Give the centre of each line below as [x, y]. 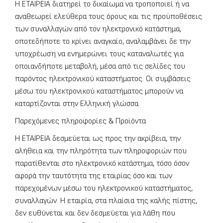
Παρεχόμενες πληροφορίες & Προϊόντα [80, 121]
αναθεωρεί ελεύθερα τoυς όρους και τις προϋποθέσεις [109, 17]
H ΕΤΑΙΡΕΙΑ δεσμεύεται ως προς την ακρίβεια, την [98, 139]
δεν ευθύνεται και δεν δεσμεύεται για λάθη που [95, 214]
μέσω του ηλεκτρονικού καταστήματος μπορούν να [99, 92]
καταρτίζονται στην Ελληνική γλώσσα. [77, 104]
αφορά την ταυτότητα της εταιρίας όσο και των [94, 176]
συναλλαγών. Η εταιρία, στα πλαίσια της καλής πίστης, [106, 201]
